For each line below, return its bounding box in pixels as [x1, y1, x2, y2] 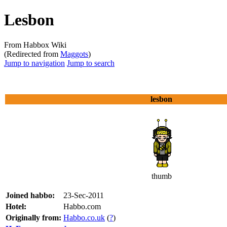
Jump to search [67, 58, 115, 67]
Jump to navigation [4, 58, 65, 67]
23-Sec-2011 [63, 191, 104, 200]
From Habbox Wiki [4, 40, 66, 49]
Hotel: [6, 202, 26, 211]
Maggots [60, 49, 88, 58]
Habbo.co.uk [63, 213, 105, 222]
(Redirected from [4, 49, 60, 58]
